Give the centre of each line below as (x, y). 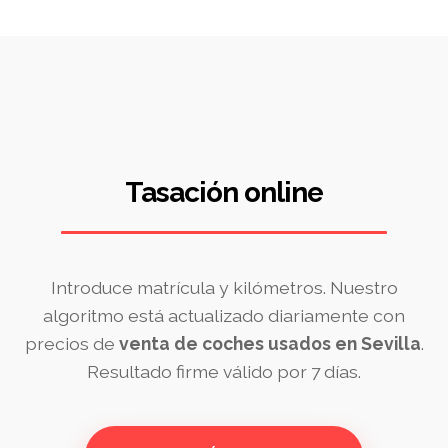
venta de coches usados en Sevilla (269, 343)
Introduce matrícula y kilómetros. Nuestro (224, 287)
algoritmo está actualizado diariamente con (224, 315)
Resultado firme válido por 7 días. (224, 371)
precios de (71, 343)
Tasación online (224, 192)
